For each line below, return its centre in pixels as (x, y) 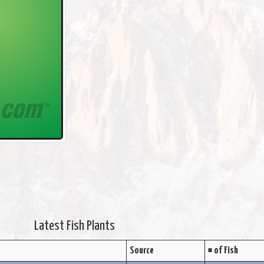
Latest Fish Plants (75, 226)
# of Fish (223, 251)
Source (141, 251)
